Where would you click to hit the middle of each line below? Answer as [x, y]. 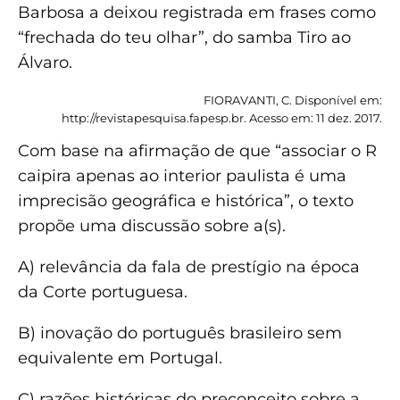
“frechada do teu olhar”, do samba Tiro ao [184, 37]
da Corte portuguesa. [103, 292]
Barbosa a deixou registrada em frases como [197, 12]
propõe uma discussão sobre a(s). [152, 225]
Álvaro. [45, 62]
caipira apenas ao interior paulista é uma [182, 175]
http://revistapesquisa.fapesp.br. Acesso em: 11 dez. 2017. [222, 117]
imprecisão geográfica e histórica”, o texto [186, 200]
